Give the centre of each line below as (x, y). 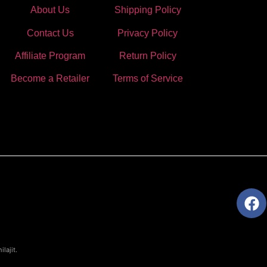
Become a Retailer (50, 79)
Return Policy (148, 55)
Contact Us (50, 33)
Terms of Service (148, 79)
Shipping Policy (148, 10)
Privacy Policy (148, 33)
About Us (50, 10)
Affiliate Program (50, 55)
